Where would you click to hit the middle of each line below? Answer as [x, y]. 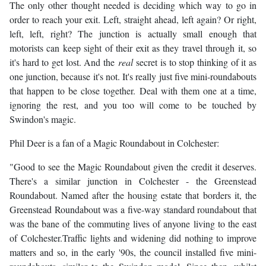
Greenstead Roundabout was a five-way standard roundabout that [133, 210]
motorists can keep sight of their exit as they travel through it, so [133, 48]
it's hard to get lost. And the [64, 62]
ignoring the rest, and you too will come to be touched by [133, 105]
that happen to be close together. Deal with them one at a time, [133, 91]
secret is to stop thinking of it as [195, 62]
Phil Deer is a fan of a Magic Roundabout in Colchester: [114, 143]
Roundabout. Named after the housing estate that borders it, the [133, 195]
